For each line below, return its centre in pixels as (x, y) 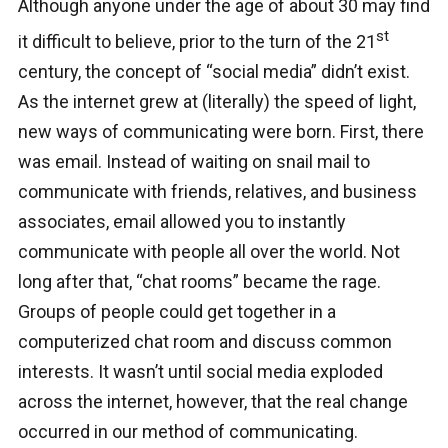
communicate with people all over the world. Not (208, 252)
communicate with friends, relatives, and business (217, 192)
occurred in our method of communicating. (187, 432)
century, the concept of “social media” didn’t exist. (213, 72)
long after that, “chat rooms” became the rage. (199, 282)
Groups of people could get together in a (176, 312)
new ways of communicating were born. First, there (220, 132)
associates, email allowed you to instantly (181, 222)
